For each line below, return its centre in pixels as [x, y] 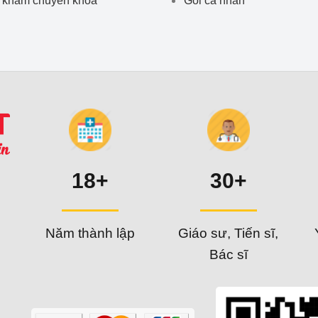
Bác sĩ [228, 255]
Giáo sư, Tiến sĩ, [228, 234]
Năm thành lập [90, 234]
